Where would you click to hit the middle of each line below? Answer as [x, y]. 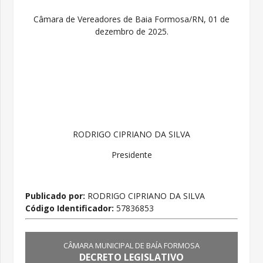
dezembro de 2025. [131, 32]
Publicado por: [55, 196]
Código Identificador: [71, 208]
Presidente [131, 155]
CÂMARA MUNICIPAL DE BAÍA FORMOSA [131, 245]
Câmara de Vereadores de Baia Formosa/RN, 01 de [131, 19]
